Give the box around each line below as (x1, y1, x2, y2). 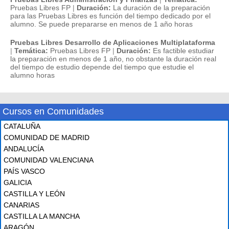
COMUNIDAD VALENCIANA (4, 156, 94, 164)
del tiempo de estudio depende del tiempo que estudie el (10, 63, 194, 71)
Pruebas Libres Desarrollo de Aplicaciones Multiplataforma (10, 38, 215, 47)
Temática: (14, 47, 48, 55)
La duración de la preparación (113, 4, 210, 12)
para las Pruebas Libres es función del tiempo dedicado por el (10, 12, 211, 20)
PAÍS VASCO (4, 167, 45, 175)
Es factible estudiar (153, 47, 214, 55)
